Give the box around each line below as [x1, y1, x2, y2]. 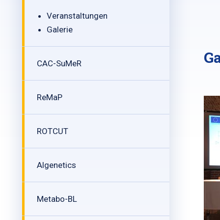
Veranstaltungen [47, 11, 108, 21]
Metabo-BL [37, 194, 77, 204]
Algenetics [37, 160, 76, 170]
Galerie [47, 25, 73, 34]
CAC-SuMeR [37, 58, 82, 68]
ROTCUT [37, 126, 68, 136]
